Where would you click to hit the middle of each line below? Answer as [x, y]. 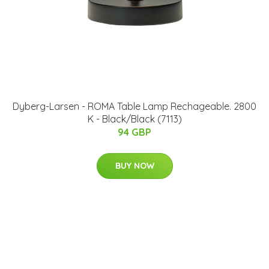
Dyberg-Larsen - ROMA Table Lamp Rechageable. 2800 [134, 107]
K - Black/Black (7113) [134, 119]
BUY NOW [134, 166]
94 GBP [134, 132]
